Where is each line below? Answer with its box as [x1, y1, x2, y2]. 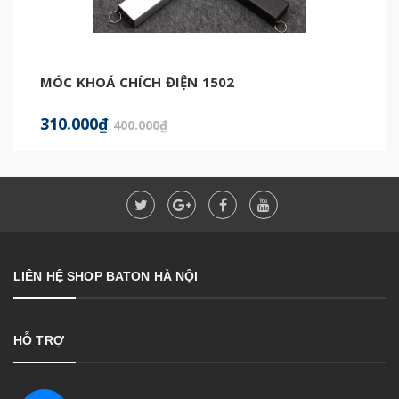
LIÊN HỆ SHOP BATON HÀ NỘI [13, 268, 199, 283]
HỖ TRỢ [13, 332, 64, 347]
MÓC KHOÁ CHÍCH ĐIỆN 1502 [40, 72, 235, 91]
